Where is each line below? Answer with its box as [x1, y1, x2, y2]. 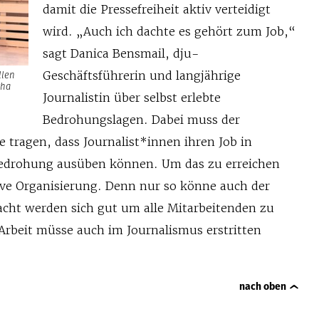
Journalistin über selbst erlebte [42, 90, 221, 105]
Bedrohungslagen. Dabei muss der [42, 112, 240, 127]
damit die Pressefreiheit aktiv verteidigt [42, 1, 271, 16]
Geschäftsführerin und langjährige [42, 68, 241, 83]
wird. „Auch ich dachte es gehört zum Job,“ [42, 23, 296, 38]
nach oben [239, 278, 286, 293]
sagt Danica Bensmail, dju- [42, 46, 199, 61]
